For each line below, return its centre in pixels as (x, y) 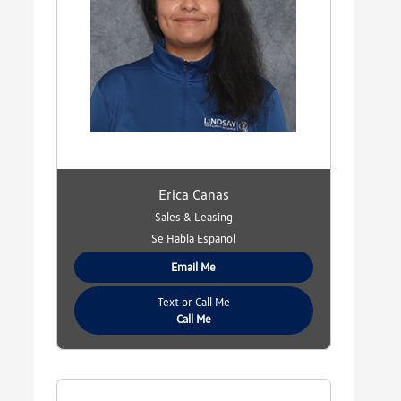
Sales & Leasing (193, 217)
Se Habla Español (194, 239)
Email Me (194, 267)
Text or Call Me (193, 302)
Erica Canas (193, 195)
